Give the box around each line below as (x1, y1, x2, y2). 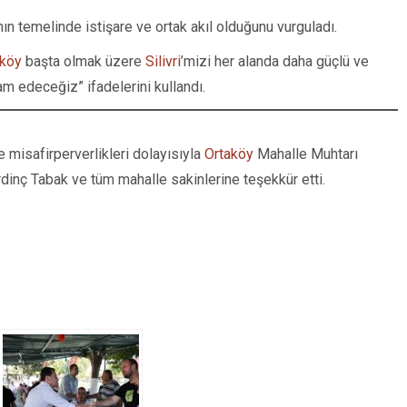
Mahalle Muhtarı (253, 144, 358, 163)
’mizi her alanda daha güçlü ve (181, 52, 369, 70)
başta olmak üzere (22, 52, 145, 70)
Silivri (145, 52, 181, 70)
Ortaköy (204, 144, 253, 163)
